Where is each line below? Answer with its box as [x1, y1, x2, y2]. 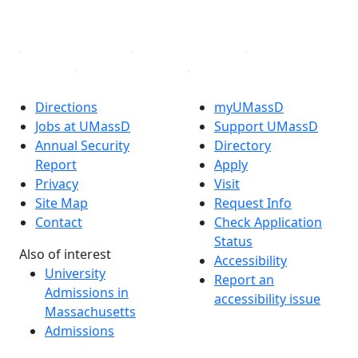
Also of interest [19, 245, 111, 264]
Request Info [214, 194, 292, 213]
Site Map [35, 194, 88, 213]
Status [214, 233, 253, 251]
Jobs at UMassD [35, 117, 130, 136]
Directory [214, 137, 271, 155]
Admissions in [45, 284, 129, 302]
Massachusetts [45, 303, 136, 321]
